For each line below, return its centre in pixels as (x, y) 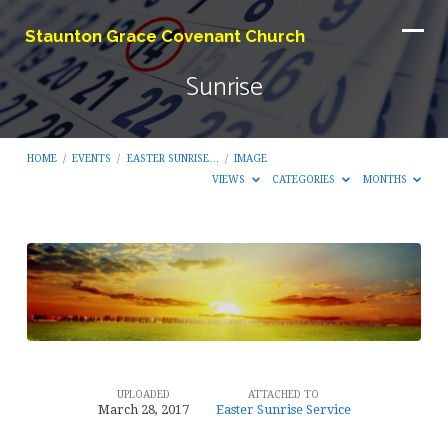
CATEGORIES (305, 179)
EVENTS (92, 158)
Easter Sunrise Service (283, 410)
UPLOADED (143, 394)
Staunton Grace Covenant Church (164, 36)
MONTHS (386, 179)
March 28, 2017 (143, 410)
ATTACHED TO (283, 394)
